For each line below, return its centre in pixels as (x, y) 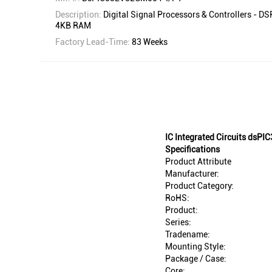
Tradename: (188, 235)
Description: (79, 15)
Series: (178, 223)
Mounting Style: (195, 247)
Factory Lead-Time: (93, 42)
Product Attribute (198, 162)
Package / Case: (196, 259)
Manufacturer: (192, 174)
